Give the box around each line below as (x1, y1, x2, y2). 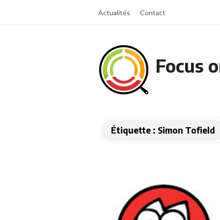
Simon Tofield (158, 125, 215, 136)
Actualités (98, 8, 130, 17)
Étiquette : (111, 125, 158, 136)
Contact (140, 8, 165, 17)
